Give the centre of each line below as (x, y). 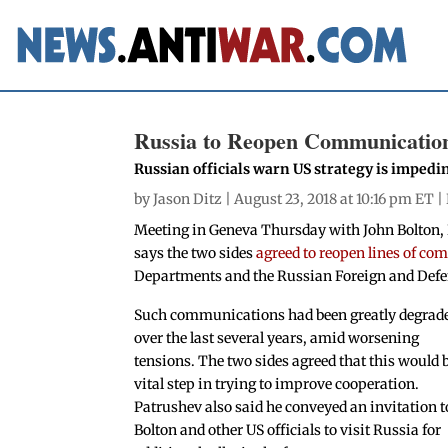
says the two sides (195, 252)
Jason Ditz (188, 198)
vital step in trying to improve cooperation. (277, 384)
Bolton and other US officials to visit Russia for (288, 430)
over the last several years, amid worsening (277, 338)
